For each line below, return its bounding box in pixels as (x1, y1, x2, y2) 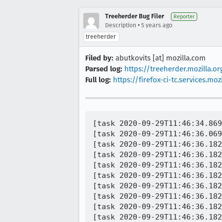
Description (105, 22, 136, 29)
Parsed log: (85, 64, 122, 73)
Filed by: (85, 54, 113, 62)
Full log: (85, 75, 111, 84)
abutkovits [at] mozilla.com (113, 54, 206, 62)
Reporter (173, 13, 195, 20)
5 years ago (141, 22, 172, 29)
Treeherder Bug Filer (105, 12, 164, 20)
